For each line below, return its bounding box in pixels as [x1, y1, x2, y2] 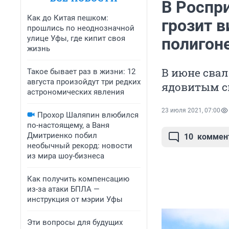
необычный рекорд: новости [27, 141, 132, 150]
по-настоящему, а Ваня [27, 121, 109, 130]
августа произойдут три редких [27, 77, 141, 86]
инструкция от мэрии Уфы [27, 195, 123, 204]
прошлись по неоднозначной [27, 24, 134, 33]
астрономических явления [27, 87, 124, 97]
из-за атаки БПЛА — [27, 185, 100, 194]
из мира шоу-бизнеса [27, 151, 104, 161]
